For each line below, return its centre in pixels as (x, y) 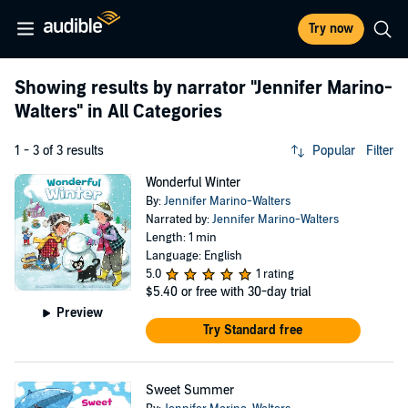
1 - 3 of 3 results (59, 151)
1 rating (275, 274)
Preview (80, 312)
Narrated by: (178, 219)
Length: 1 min (181, 238)
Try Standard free (253, 330)
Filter (380, 151)
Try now (331, 29)
